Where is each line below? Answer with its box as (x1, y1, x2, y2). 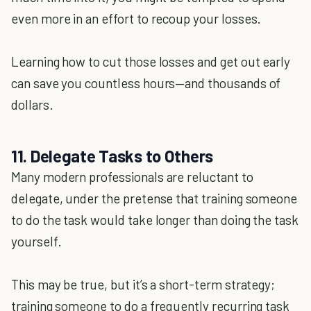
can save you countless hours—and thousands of (11, 75, 281, 91)
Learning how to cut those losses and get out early (11, 53, 291, 69)
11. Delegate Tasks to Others (11, 146, 213, 166)
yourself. (11, 233, 62, 249)
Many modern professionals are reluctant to (11, 169, 253, 185)
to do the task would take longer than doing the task (11, 212, 299, 228)
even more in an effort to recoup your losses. (11, 10, 262, 26)
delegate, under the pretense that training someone (11, 190, 298, 206)
